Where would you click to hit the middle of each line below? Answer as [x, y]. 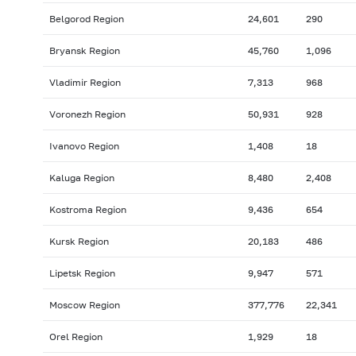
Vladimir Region [85, 83]
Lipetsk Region [82, 273]
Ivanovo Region [84, 146]
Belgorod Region [86, 19]
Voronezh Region [87, 114]
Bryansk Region [84, 51]
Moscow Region [84, 305]
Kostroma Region [87, 210]
